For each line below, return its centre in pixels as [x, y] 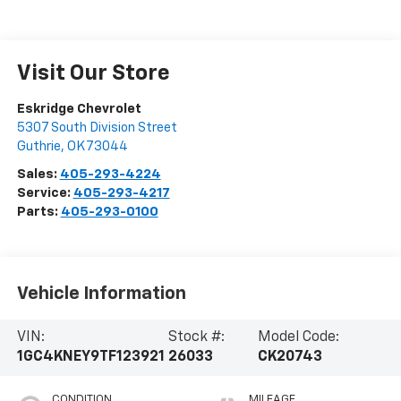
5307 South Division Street [97, 128]
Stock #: [197, 338]
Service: [45, 193]
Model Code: [298, 338]
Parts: [38, 212]
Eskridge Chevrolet [79, 109]
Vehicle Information [101, 293]
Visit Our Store [93, 74]
